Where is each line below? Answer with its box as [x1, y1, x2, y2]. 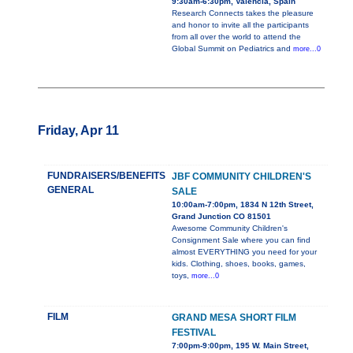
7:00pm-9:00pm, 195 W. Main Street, [172, 341, 309, 351]
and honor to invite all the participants [172, 20, 309, 30]
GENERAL [47, 184, 94, 196]
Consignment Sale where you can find [172, 236, 310, 245]
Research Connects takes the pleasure [172, 9, 314, 18]
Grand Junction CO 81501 [172, 212, 271, 221]
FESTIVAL [172, 327, 216, 339]
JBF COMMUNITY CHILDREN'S [172, 171, 311, 183]
